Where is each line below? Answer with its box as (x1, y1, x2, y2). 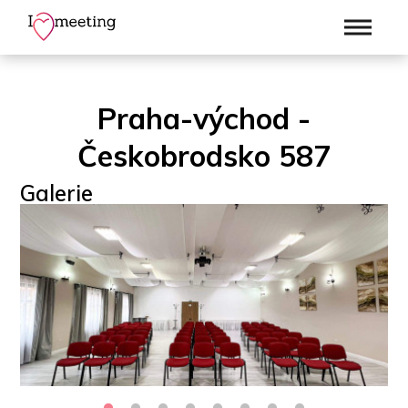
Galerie (20, 179, 94, 207)
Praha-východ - (97, 100, 311, 137)
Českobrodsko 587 (77, 138, 331, 174)
